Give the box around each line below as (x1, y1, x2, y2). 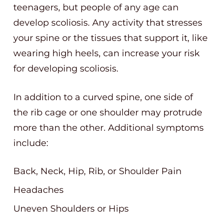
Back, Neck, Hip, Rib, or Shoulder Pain (13, 166, 182, 177)
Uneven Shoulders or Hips (13, 203, 129, 214)
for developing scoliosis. (13, 63, 118, 74)
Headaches (13, 184, 64, 195)
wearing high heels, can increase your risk (13, 48, 200, 59)
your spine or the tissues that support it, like (13, 33, 208, 43)
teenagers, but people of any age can (13, 2, 179, 13)
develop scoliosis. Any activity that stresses (13, 17, 202, 28)
